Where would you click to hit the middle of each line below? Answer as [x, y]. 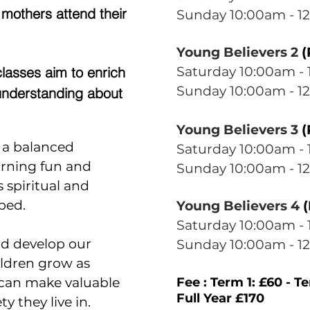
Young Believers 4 [240, 206]
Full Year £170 [220, 298]
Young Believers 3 [239, 130]
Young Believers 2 [239, 52]
